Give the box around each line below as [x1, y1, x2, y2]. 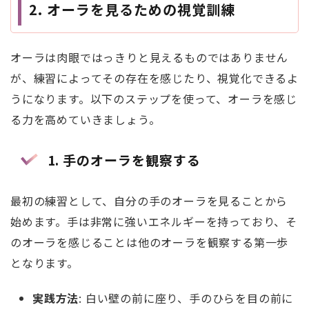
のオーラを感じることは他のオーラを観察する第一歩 [10, 233, 289, 250]
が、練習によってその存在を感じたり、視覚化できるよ [10, 70, 299, 87]
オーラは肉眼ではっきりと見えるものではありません [10, 49, 289, 66]
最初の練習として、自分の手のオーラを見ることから [10, 192, 288, 209]
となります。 [10, 254, 79, 271]
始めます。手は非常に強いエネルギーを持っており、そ [10, 212, 297, 230]
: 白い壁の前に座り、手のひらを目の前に [79, 289, 294, 306]
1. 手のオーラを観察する [47, 150, 201, 170]
